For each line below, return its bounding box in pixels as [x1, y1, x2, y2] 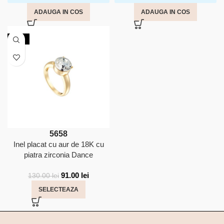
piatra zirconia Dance [24, 150, 93, 159]
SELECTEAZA [38, 186, 78, 193]
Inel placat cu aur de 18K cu [13, 140, 104, 149]
